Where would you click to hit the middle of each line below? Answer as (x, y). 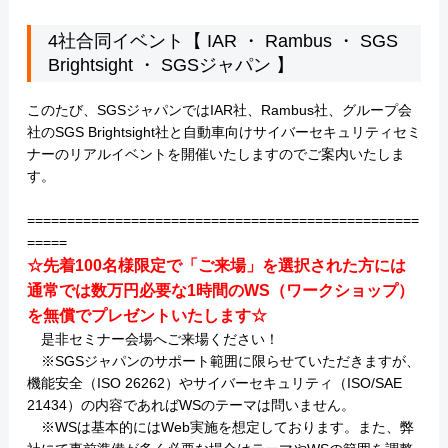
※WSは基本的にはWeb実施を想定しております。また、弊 (220, 427)
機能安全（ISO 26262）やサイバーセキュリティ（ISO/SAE (214, 383)
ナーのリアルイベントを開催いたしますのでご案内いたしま (215, 154)
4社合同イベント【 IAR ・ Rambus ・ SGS (223, 41)
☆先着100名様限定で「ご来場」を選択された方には (216, 265)
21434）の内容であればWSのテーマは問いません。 (190, 405)
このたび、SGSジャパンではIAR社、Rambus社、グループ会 (219, 110)
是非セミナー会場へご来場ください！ (152, 339)
